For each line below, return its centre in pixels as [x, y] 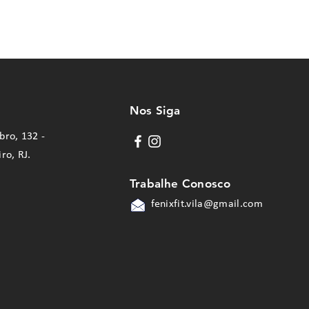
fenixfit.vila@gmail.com [207, 204]
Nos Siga [155, 110]
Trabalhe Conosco [180, 183]
